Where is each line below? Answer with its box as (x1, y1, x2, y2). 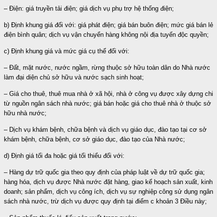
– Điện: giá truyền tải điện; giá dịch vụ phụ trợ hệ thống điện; (4, 4, 174, 12)
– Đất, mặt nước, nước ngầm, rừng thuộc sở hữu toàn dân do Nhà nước (4, 63, 210, 71)
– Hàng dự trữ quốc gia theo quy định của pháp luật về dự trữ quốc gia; (4, 168, 205, 176)
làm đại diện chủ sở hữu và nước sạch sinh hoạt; (4, 73, 144, 81)
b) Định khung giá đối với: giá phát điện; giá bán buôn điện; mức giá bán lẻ (4, 21, 213, 29)
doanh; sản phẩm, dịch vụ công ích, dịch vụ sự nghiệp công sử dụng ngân (4, 187, 213, 195)
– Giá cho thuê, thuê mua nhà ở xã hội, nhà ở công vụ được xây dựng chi (4, 90, 213, 97)
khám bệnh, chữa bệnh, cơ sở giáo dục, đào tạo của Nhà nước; (4, 135, 185, 143)
